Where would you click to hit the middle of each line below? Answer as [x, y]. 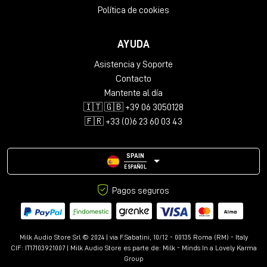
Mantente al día [133, 93]
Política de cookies [133, 10]
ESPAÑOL [135, 167]
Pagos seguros [140, 191]
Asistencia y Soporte [133, 65]
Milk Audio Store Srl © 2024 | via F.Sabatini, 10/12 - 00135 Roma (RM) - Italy [133, 237]
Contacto [133, 79]
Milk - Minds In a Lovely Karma [209, 248]
